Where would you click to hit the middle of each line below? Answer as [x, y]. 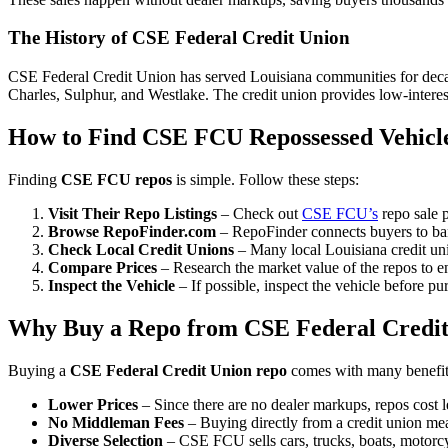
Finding [34, 179]
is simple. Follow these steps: [265, 179]
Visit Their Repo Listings [132, 213]
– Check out [259, 213]
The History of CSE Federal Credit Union [179, 38]
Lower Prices [93, 404]
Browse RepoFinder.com [132, 231]
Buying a [39, 370]
